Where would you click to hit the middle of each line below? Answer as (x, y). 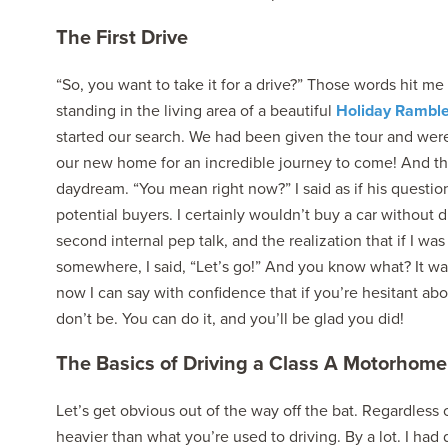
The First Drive (121, 37)
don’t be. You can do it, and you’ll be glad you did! (229, 318)
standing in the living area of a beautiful (195, 110)
